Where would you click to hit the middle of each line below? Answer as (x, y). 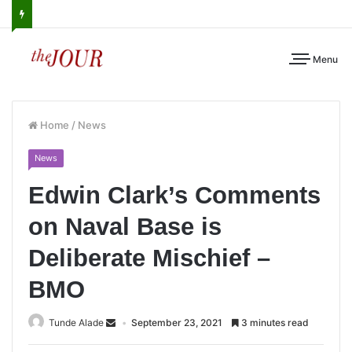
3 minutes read (274, 323)
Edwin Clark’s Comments (174, 195)
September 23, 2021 (177, 323)
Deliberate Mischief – (149, 258)
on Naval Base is (125, 227)
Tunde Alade (76, 323)
